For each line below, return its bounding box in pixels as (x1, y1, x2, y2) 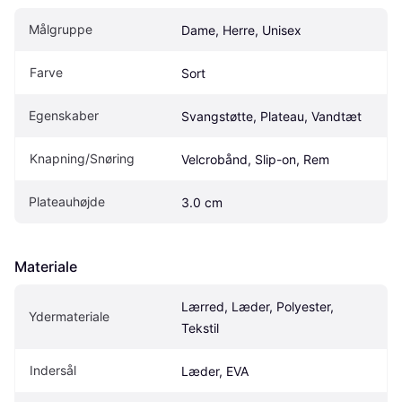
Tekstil (181, 320, 219, 336)
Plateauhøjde (29, 194, 105, 210)
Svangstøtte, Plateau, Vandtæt (181, 109, 362, 125)
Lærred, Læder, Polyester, (181, 299, 334, 315)
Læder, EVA (181, 363, 249, 380)
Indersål (30, 363, 76, 379)
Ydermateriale (29, 309, 109, 325)
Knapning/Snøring (30, 151, 135, 167)
